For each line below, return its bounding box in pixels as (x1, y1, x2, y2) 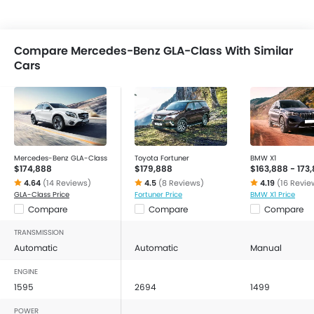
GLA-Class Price (14, 189, 69, 200)
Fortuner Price (135, 189, 182, 200)
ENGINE (14, 266, 38, 277)
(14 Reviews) (43, 177, 91, 189)
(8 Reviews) (158, 177, 204, 189)
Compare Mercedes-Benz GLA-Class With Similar (14, 43, 293, 59)
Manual (250, 242, 282, 254)
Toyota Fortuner (135, 153, 189, 163)
